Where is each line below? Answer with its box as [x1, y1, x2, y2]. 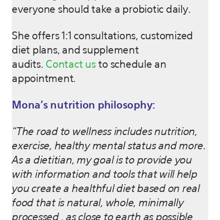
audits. [12, 59, 46, 70]
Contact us [46, 59, 96, 70]
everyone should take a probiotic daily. [12, 4, 191, 15]
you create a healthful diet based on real [12, 184, 200, 194]
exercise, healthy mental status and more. [12, 141, 206, 152]
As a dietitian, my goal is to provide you [12, 155, 192, 166]
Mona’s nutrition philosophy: [12, 100, 155, 111]
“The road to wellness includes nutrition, [12, 127, 197, 137]
